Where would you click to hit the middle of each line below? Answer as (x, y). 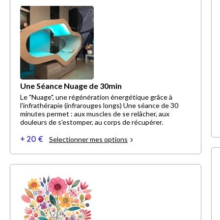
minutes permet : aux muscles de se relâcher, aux (95, 114)
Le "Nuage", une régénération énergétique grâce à (96, 97)
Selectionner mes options (88, 139)
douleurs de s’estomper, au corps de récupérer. (92, 122)
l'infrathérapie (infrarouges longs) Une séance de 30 (72, 106)
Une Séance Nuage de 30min (71, 86)
